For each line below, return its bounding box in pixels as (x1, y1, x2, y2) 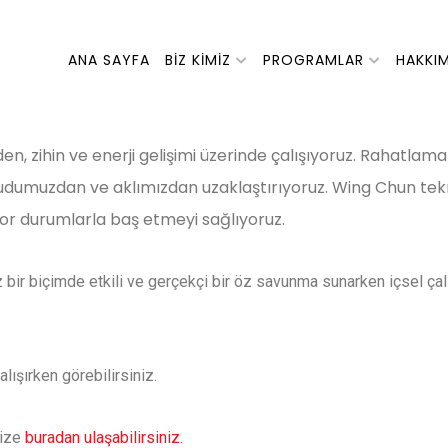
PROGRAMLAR (263, 50, 364, 70)
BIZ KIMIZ (165, 50, 231, 70)
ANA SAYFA (68, 50, 150, 70)
